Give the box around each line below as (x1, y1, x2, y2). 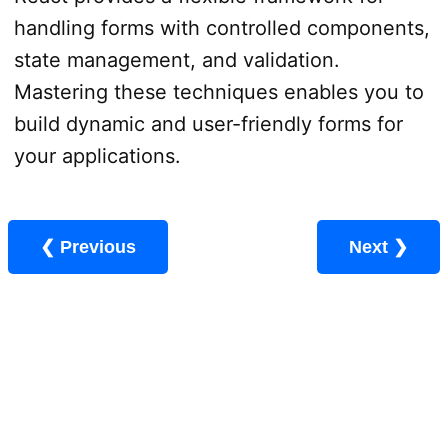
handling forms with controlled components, (13, 16, 430, 41)
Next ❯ (393, 237, 408, 258)
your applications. (13, 144, 181, 169)
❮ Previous (60, 237, 136, 258)
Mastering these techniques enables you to (13, 80, 424, 105)
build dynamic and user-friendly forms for (13, 112, 403, 137)
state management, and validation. (13, 48, 340, 73)
